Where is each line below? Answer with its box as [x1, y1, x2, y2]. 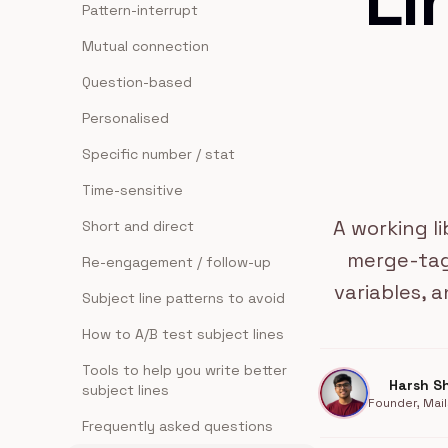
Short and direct [82, 217, 194, 235]
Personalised [82, 109, 169, 127]
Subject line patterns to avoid [82, 289, 285, 307]
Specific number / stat [82, 145, 235, 163]
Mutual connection [82, 37, 209, 55]
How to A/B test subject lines [82, 325, 284, 343]
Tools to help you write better [82, 361, 287, 379]
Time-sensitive [82, 181, 183, 199]
